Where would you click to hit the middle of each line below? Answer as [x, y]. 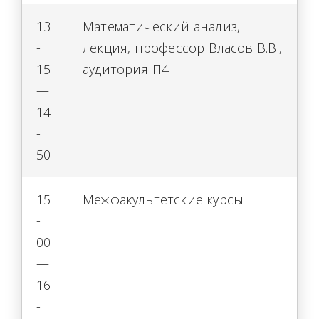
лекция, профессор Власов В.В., [182, 48]
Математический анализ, [162, 26]
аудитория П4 [126, 69]
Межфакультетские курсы [163, 199]
